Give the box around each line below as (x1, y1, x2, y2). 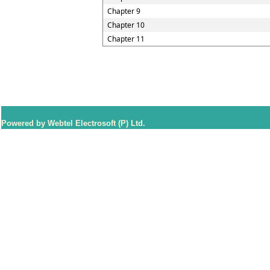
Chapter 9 (107, 6, 140, 16)
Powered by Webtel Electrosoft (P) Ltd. (1, 119, 145, 128)
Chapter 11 (107, 34, 145, 44)
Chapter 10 (107, 20, 145, 30)
